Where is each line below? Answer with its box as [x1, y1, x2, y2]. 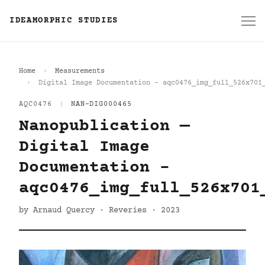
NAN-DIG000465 [70, 101, 132, 108]
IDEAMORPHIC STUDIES [9, 16, 118, 25]
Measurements [55, 67, 105, 75]
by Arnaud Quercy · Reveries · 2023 [19, 206, 180, 215]
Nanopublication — [19, 117, 190, 136]
